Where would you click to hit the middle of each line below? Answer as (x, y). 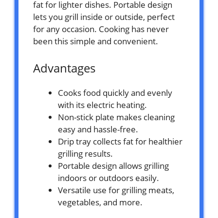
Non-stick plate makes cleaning (116, 117)
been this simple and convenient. (96, 41)
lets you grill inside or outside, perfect (104, 17)
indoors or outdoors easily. (109, 178)
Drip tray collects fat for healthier (120, 141)
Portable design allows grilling (113, 165)
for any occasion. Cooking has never (101, 29)
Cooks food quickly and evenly (115, 92)
